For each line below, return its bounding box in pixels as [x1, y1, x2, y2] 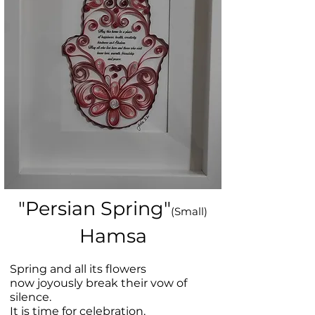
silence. [10, 290, 51, 304]
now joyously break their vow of [10, 276, 187, 290]
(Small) [171, 205, 207, 219]
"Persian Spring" [18, 197, 171, 221]
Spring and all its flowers [10, 262, 146, 276]
